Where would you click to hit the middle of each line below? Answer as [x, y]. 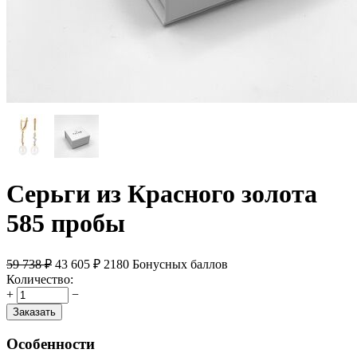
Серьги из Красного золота [162, 193]
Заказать [34, 312]
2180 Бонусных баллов [166, 265]
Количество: [40, 280]
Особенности [51, 344]
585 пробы [66, 223]
